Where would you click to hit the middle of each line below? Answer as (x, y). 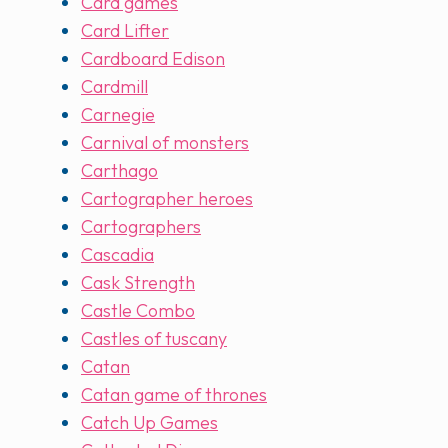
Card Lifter (125, 31)
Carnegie (118, 115)
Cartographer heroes (167, 199)
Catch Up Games (149, 423)
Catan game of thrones (174, 395)
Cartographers (141, 227)
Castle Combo (138, 311)
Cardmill (114, 87)
